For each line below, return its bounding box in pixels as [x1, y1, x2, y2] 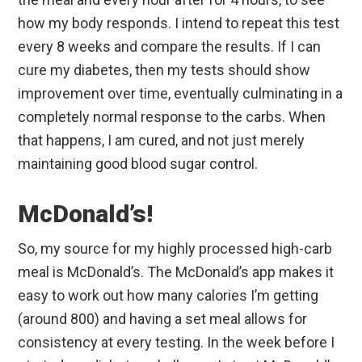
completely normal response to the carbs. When [18, 107, 326, 125]
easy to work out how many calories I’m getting [18, 286, 319, 304]
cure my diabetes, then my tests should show [18, 61, 311, 78]
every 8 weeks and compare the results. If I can [18, 37, 322, 55]
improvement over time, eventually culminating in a [18, 84, 343, 102]
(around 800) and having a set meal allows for [18, 309, 308, 327]
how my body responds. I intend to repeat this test [18, 14, 340, 32]
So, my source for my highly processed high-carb [18, 239, 333, 257]
